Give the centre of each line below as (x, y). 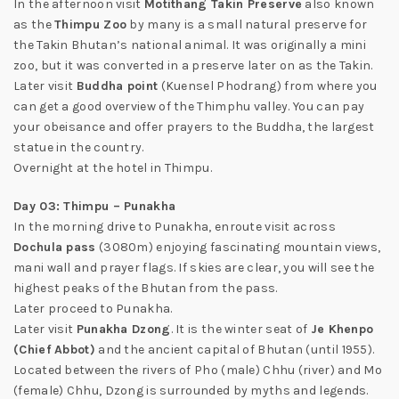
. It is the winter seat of (240, 329)
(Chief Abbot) (54, 350)
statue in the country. (79, 147)
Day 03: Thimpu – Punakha (95, 206)
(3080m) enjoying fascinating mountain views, (238, 247)
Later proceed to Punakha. (93, 309)
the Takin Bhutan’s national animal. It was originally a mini (190, 45)
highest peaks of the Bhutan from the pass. (146, 288)
